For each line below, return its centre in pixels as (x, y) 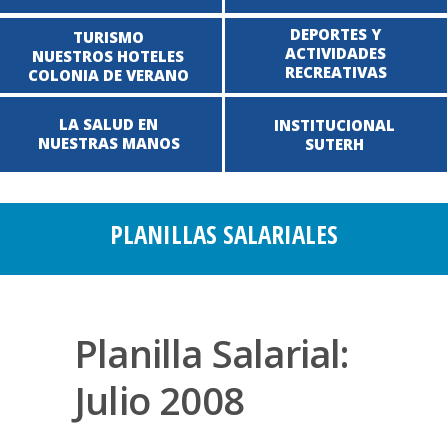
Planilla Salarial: (211, 353)
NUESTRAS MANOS (108, 143)
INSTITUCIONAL (334, 125)
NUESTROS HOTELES (108, 56)
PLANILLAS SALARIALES (224, 234)
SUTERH (334, 144)
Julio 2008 (159, 400)
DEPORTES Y (335, 34)
